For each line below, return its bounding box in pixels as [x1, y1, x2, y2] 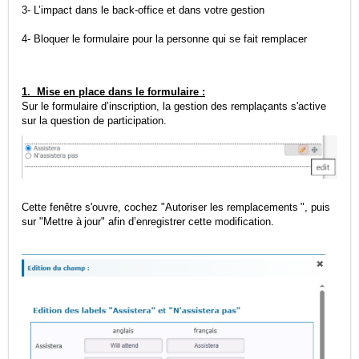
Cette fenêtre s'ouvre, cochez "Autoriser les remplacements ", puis [22, 200, 330, 213]
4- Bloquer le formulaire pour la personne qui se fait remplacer [22, 33, 307, 46]
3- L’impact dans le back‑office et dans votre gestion [22, 4, 264, 17]
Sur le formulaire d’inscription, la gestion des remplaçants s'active [22, 100, 326, 113]
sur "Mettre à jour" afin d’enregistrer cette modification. [22, 215, 276, 228]
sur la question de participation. [22, 115, 167, 127]
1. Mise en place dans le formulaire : [22, 86, 205, 99]
